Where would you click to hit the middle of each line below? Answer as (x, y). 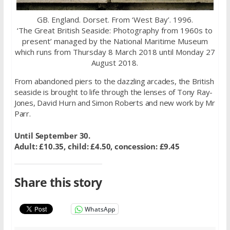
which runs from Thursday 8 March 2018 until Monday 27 (115, 52)
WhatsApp (100, 209)
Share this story (58, 183)
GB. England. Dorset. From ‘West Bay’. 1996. (115, 19)
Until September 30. (52, 136)
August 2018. (115, 62)
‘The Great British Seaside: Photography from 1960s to (115, 30)
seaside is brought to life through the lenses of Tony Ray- (113, 92)
